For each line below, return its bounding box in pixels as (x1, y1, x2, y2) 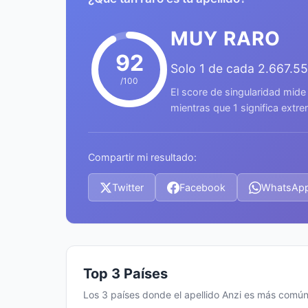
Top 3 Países (83, 265, 168, 282)
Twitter (112, 181, 144, 193)
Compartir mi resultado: (88, 151, 197, 163)
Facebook (179, 181, 225, 193)
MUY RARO (170, 27, 280, 50)
